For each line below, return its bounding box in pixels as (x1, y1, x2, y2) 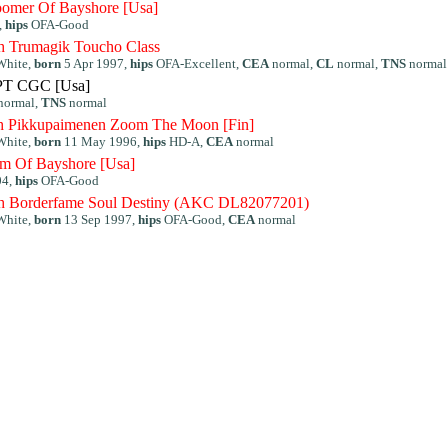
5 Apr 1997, (61, 56, 130, 71)
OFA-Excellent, (153, 56, 242, 71)
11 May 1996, (61, 134, 143, 149)
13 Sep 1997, (61, 212, 138, 227)
